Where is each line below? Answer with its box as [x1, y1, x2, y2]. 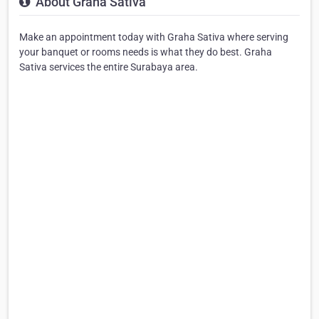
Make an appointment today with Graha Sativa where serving [19, 31, 288, 43]
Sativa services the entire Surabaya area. [19, 61, 198, 73]
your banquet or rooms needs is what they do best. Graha [19, 46, 272, 58]
